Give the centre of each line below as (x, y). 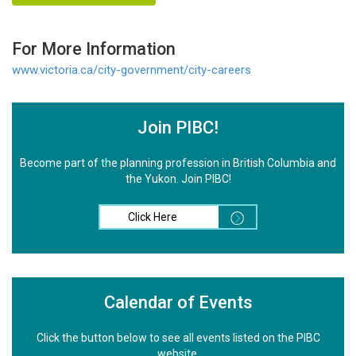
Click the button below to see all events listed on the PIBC (178, 338)
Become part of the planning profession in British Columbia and (178, 163)
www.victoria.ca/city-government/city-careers (132, 70)
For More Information (94, 49)
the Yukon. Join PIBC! (178, 179)
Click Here (153, 217)
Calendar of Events (178, 303)
